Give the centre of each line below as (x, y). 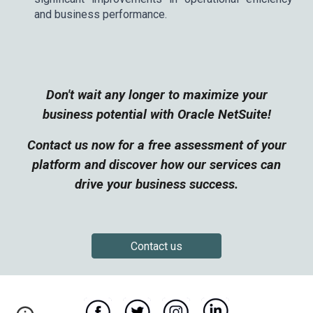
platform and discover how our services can (156, 165)
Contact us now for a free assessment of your (156, 145)
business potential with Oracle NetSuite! (156, 115)
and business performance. (101, 15)
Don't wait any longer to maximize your (156, 95)
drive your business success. (156, 184)
